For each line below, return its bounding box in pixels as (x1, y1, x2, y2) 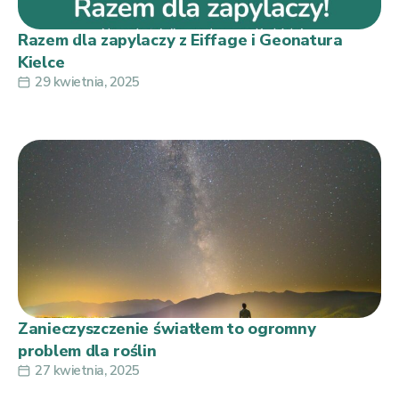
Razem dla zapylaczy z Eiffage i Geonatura (18, 28, 343, 51)
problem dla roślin (18, 339, 157, 362)
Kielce (18, 51, 65, 73)
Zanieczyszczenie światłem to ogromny (18, 317, 316, 339)
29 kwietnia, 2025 (35, 72, 140, 91)
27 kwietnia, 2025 (35, 361, 140, 379)
